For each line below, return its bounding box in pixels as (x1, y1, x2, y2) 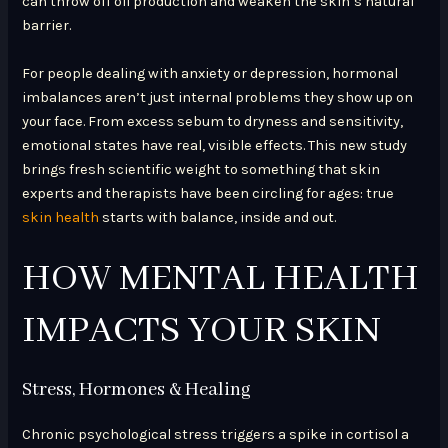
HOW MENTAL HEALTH (22, 254, 420, 303)
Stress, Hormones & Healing (22, 377, 252, 402)
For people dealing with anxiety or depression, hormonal (22, 64, 399, 82)
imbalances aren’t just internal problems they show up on (22, 88, 414, 106)
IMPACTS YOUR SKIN (22, 306, 382, 355)
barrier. (22, 17, 72, 35)
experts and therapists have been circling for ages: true (22, 184, 395, 202)
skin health (22, 208, 100, 226)
